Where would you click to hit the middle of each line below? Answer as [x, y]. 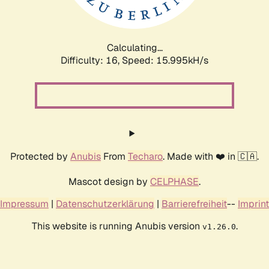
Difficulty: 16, [91, 60]
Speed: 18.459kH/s [165, 60]
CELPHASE [174, 181]
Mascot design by [109, 181]
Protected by [40, 156]
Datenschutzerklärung [105, 204]
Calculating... [134, 47]
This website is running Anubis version [117, 226]
